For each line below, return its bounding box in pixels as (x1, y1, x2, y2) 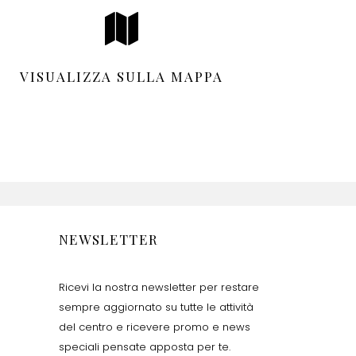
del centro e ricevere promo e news (58, 319, 250, 335)
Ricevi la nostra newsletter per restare (58, 279, 259, 295)
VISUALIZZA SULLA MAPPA (19, 67, 223, 85)
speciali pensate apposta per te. (58, 339, 230, 354)
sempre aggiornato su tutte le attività (58, 299, 253, 315)
